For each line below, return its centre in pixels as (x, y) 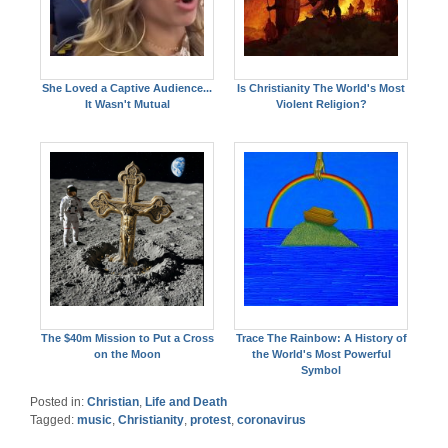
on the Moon (127, 353)
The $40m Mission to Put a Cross (127, 337)
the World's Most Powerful (321, 353)
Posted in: (58, 401)
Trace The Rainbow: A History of (321, 337)
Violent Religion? (321, 103)
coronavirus (271, 419)
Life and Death (186, 401)
